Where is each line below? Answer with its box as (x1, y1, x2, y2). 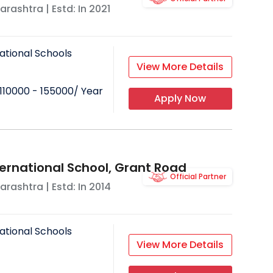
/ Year (73, 84, 103, 99)
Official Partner (169, 171, 226, 182)
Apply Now (154, 91, 207, 106)
